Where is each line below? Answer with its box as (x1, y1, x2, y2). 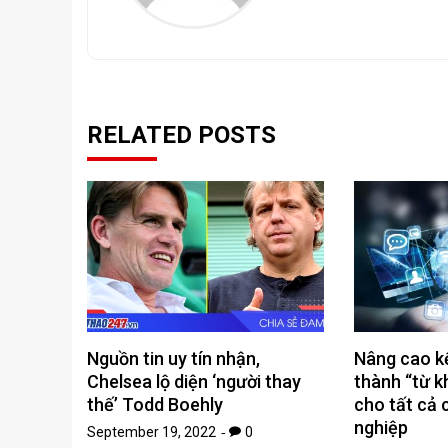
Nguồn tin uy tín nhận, (87, 348, 260, 370)
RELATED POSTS (87, 121, 276, 150)
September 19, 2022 (87, 424, 216, 441)
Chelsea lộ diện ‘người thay (87, 371, 301, 393)
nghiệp (353, 417, 408, 439)
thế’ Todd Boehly (87, 394, 223, 416)
